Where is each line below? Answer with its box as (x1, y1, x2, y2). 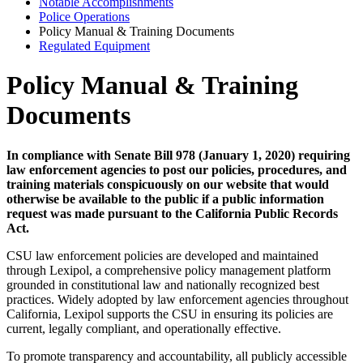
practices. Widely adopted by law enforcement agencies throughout (6, 292, 348, 306)
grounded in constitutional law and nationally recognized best (6, 277, 319, 292)
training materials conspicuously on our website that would (6, 177, 329, 191)
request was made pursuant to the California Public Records (6, 206, 338, 220)
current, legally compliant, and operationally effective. (6, 321, 281, 335)
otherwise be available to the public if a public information (6, 191, 324, 206)
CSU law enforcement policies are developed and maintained (6, 248, 318, 263)
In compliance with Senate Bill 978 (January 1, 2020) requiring (6, 147, 350, 162)
